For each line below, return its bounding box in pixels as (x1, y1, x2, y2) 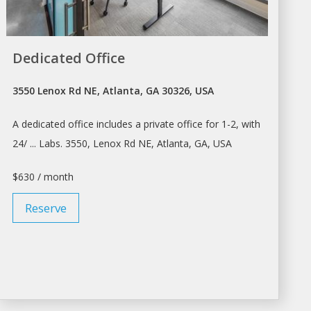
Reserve (25, 200, 67, 217)
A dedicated (12, 117, 69, 131)
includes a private (94, 117, 178, 131)
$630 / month (12, 170, 74, 184)
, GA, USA (189, 137, 233, 151)
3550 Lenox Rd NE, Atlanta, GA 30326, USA (12, 84, 215, 98)
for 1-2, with (203, 117, 261, 131)
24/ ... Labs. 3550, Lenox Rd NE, (12, 137, 158, 151)
